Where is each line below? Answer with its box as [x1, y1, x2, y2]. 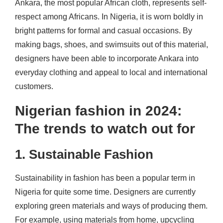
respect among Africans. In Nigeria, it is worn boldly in [15, 12, 203, 21]
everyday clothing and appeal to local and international [15, 68, 208, 77]
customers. [15, 82, 53, 91]
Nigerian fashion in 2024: [15, 103, 182, 118]
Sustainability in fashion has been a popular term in [15, 173, 195, 182]
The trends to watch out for [15, 120, 199, 136]
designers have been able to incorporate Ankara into [15, 54, 199, 63]
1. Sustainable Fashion [15, 146, 153, 162]
